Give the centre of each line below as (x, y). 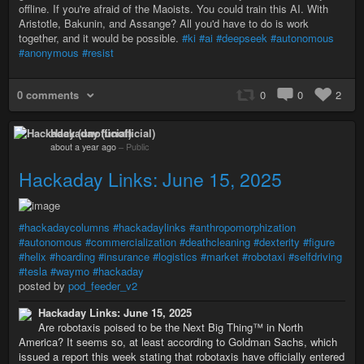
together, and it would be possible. (100, 38)
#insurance (124, 256)
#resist (98, 53)
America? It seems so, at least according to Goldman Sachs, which (178, 341)
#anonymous (49, 53)
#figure (319, 241)
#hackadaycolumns (64, 227)
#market (220, 256)
